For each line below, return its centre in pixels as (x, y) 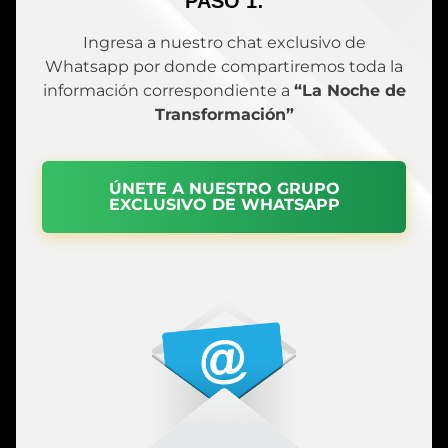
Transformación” (224, 115)
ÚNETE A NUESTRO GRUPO (224, 189)
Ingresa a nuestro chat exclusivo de (224, 43)
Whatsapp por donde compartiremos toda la (224, 67)
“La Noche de (349, 91)
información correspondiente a (168, 91)
